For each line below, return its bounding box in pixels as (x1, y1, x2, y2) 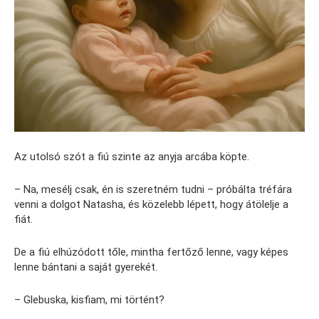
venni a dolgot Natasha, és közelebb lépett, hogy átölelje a (14, 198, 288, 211)
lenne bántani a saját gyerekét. (14, 261, 157, 274)
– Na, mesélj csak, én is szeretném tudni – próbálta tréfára (14, 183, 292, 197)
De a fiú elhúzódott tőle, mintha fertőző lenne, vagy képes (14, 246, 288, 259)
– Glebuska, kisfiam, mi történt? (14, 293, 164, 307)
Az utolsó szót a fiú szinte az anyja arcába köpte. (14, 150, 249, 164)
